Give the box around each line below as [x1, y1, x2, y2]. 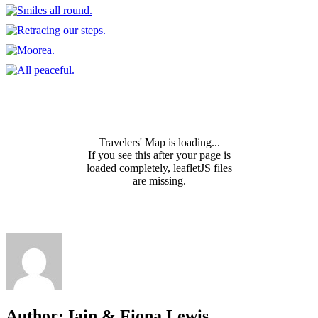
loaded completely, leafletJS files [86, 162, 232, 175]
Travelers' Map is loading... [98, 136, 220, 149]
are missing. [132, 175, 186, 187]
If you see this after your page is [87, 149, 231, 162]
